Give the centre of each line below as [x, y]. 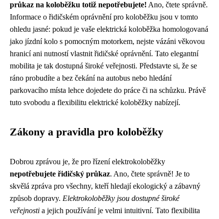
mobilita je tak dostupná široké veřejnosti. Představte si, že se [103, 66]
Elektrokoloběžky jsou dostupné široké [121, 198]
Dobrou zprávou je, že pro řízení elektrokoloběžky [88, 162]
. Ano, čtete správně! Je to [150, 174]
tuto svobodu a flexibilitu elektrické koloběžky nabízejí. [95, 102]
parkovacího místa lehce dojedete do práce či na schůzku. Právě [108, 90]
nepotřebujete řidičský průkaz [60, 174]
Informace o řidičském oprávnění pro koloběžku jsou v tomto [104, 17]
